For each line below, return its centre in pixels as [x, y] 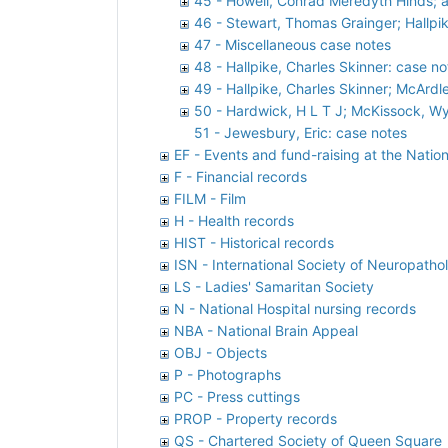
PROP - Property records [255, 418]
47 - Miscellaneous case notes [292, 44]
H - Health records [234, 220]
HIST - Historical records [254, 242]
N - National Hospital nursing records [295, 308]
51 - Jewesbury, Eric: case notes [300, 132]
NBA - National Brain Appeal [266, 330]
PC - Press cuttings [237, 396]
